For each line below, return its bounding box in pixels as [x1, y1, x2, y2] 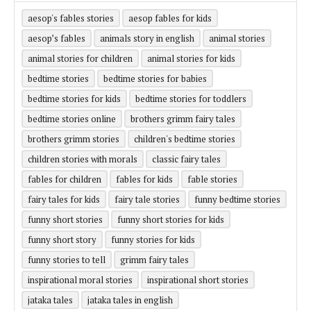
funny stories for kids [111, 233, 195, 246]
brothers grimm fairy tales [131, 112, 235, 126]
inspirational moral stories [28, 274, 133, 287]
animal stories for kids [147, 52, 235, 65]
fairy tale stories [115, 193, 180, 206]
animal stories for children [28, 52, 133, 65]
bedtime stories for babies [103, 72, 207, 85]
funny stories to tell [28, 253, 106, 267]
